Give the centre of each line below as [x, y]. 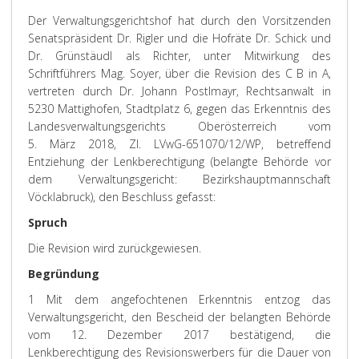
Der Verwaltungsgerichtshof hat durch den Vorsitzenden [179, 20]
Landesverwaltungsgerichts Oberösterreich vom [179, 126]
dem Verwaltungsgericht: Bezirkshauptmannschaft [179, 179]
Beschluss [147, 197]
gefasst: [194, 197]
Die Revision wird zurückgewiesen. [115, 248]
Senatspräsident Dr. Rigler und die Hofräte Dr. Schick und [179, 38]
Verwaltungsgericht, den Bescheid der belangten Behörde [179, 317]
